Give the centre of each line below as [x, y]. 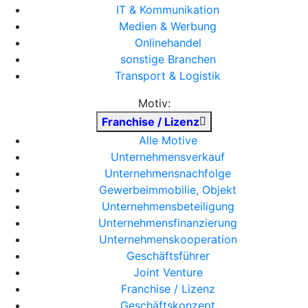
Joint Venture [168, 272]
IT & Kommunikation [168, 10]
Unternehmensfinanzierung [168, 223]
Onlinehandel [168, 43]
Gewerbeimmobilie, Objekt [168, 190]
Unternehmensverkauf [168, 157]
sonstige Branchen [168, 59]
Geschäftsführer [168, 256]
